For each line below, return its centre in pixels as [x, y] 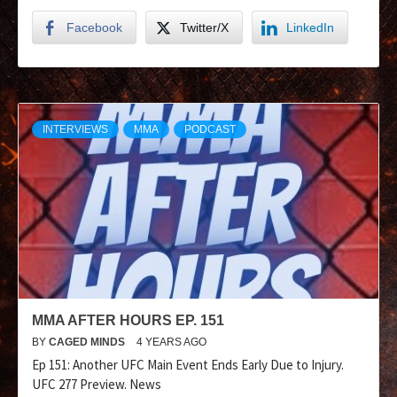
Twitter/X [204, 27]
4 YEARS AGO [171, 342]
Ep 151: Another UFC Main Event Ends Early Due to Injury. [188, 364]
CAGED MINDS [88, 342]
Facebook [94, 27]
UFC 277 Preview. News [97, 384]
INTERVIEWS [75, 129]
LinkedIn [310, 27]
